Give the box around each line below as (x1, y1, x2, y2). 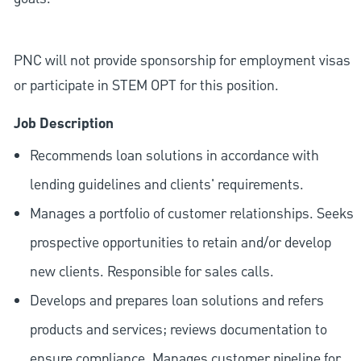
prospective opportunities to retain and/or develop (29, 233, 331, 254)
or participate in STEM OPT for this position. (13, 76, 279, 97)
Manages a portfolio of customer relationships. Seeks (29, 204, 354, 225)
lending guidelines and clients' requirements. (29, 175, 304, 196)
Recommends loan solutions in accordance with (29, 146, 319, 167)
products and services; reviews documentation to (29, 320, 327, 341)
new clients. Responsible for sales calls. (29, 262, 274, 283)
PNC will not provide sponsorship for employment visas (13, 51, 351, 72)
